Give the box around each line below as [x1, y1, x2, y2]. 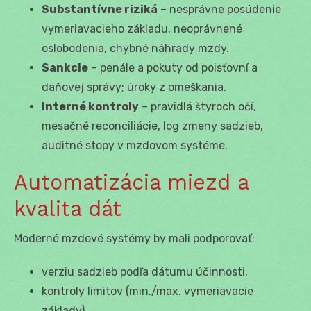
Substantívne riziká [42, 2, 158, 16]
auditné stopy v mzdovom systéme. [42, 138, 228, 152]
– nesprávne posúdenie [158, 2, 281, 16]
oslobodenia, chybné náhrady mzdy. [42, 41, 229, 55]
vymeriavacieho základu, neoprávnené [42, 22, 242, 35]
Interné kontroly [42, 99, 139, 113]
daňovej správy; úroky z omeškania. [42, 80, 226, 94]
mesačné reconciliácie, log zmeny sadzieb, [42, 119, 263, 133]
